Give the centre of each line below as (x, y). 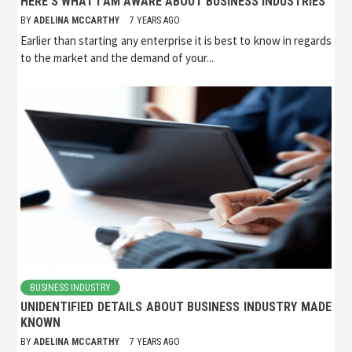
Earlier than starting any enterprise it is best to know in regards (176, 41)
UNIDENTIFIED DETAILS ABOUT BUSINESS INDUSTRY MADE (176, 307)
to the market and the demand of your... (117, 58)
